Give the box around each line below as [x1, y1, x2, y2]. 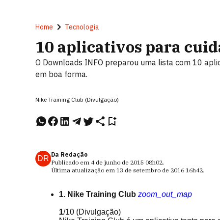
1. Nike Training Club [59, 190, 136, 198]
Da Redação [51, 151, 87, 158]
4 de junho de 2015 [91, 159, 144, 166]
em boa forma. [35, 69, 87, 79]
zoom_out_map [138, 190, 192, 198]
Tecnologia [65, 23, 99, 31]
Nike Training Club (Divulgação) [35, 96, 119, 103]
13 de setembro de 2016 [116, 166, 184, 174]
